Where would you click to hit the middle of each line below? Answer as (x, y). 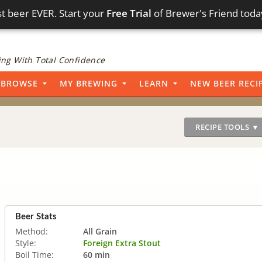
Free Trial (129, 13)
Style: (26, 243)
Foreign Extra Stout (122, 243)
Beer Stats (36, 216)
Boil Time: (35, 254)
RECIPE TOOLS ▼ (227, 127)
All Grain (100, 231)
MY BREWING (89, 83)
